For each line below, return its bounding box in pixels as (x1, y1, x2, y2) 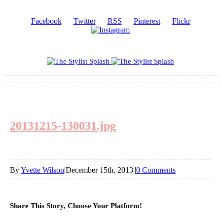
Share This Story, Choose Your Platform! (10, 201, 142, 210)
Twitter (73, 17, 96, 25)
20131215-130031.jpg (10, 119, 116, 132)
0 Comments (136, 165, 176, 174)
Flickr (172, 17, 190, 25)
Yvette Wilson (21, 165, 64, 174)
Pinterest (133, 17, 160, 25)
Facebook (31, 17, 62, 25)
